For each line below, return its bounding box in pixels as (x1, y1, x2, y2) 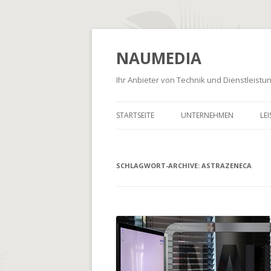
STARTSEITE (116, 110, 154, 120)
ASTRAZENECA (201, 161, 252, 170)
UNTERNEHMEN (181, 110, 233, 120)
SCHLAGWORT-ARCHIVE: (116, 161, 201, 170)
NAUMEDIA (116, 47, 201, 69)
